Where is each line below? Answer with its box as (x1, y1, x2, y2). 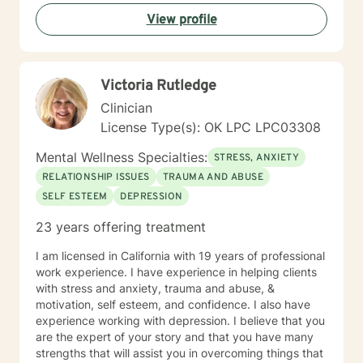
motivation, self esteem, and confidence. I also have (36, 297, 310, 311)
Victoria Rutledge (100, 77, 216, 96)
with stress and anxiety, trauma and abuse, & (36, 281, 275, 295)
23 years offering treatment (36, 219, 206, 235)
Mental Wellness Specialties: (36, 149, 207, 165)
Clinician (100, 100, 152, 116)
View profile (146, 12, 217, 28)
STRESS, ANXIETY (214, 152, 299, 164)
